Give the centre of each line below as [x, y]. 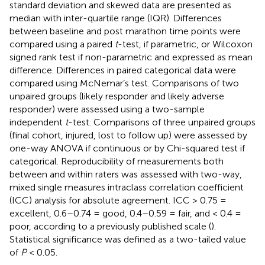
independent [37, 122]
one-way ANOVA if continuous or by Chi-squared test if [127, 148]
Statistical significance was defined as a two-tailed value [128, 240]
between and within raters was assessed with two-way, [126, 174]
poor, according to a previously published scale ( [110, 227]
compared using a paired [62, 44]
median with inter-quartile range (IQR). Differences [116, 18]
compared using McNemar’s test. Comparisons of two [124, 83]
